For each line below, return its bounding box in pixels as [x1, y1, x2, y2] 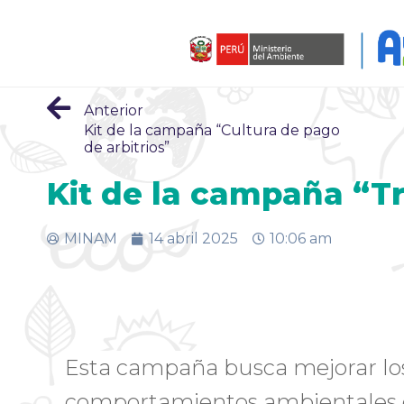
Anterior [84, 101, 143, 119]
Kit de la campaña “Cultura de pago [84, 121, 340, 139]
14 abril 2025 [149, 230, 238, 248]
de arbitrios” [84, 138, 170, 156]
